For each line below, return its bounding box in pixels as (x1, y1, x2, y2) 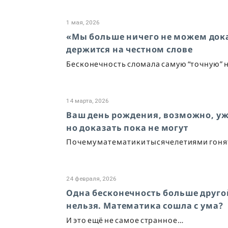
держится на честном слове (66, 44, 193, 55)
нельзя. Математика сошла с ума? (66, 200, 223, 212)
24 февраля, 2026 (66, 175, 117, 183)
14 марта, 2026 (66, 97, 109, 104)
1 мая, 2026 (66, 18, 100, 26)
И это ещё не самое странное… (66, 215, 184, 225)
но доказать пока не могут (66, 122, 189, 133)
